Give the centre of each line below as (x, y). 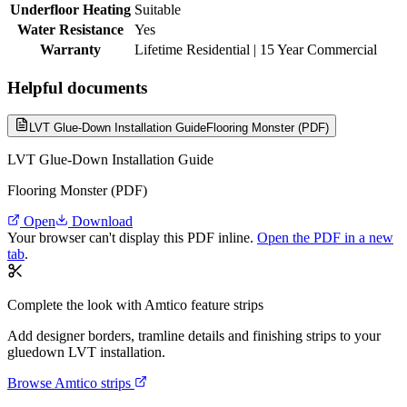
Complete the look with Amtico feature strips (135, 305)
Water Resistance (70, 29)
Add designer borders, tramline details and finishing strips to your (194, 336)
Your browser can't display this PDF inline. (130, 238)
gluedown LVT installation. (86, 352)
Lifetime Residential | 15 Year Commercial (256, 49)
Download (100, 222)
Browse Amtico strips (71, 383)
